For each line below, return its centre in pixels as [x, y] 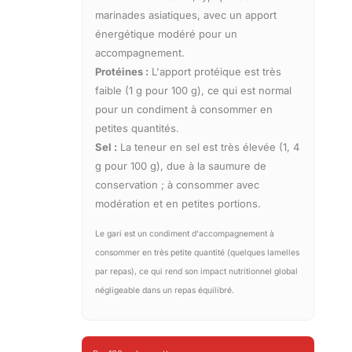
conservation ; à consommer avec [177, 185]
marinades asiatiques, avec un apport [186, 15]
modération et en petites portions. [178, 204]
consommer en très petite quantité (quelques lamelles [197, 253]
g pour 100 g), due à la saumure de [181, 166]
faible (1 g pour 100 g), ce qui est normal [193, 91]
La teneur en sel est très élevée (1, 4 [208, 147]
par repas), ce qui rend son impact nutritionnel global [196, 272]
